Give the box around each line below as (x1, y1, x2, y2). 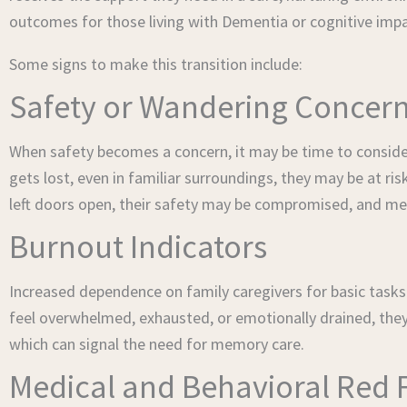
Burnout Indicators (9, 226, 267, 267)
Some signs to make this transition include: (9, 54, 303, 74)
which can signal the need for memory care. (9, 333, 304, 354)
